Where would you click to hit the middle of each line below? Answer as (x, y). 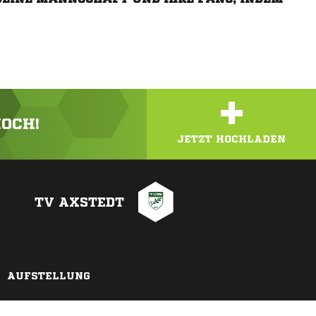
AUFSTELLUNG (49, 276)
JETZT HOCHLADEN (231, 139)
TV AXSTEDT (79, 202)
